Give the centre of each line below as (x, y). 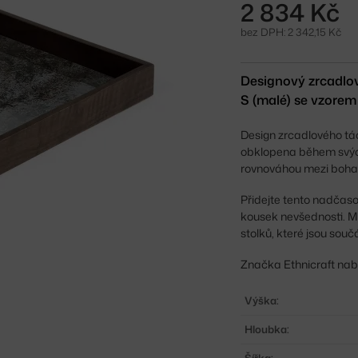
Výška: (262, 301)
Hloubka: (267, 330)
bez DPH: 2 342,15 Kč (291, 32)
